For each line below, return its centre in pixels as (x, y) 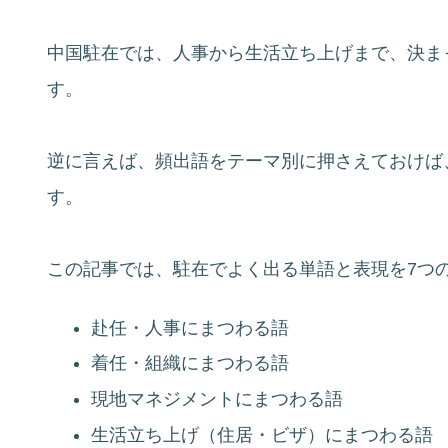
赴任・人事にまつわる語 (189, 327)
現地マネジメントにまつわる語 (216, 398)
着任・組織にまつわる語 (189, 363)
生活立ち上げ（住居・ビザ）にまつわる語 (261, 434)
